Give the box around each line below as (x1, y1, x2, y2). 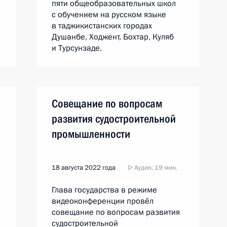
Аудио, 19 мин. (133, 163, 177, 172)
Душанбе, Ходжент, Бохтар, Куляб (52, 31, 174, 43)
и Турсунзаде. (52, 43, 102, 54)
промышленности (52, 128, 130, 140)
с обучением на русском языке (52, 9, 166, 20)
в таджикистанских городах (52, 20, 152, 31)
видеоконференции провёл (52, 196, 154, 207)
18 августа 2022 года (52, 163, 116, 172)
